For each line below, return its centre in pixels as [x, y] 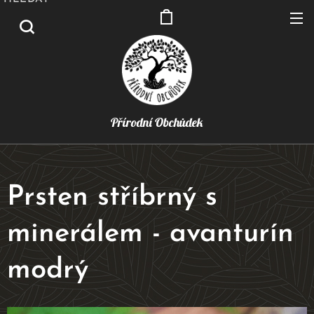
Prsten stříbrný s [112, 198]
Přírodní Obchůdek [157, 122]
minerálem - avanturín [150, 234]
